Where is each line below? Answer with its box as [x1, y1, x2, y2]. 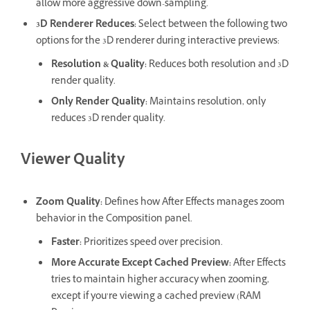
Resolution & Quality [51, 57, 145, 74]
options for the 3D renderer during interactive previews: [36, 34, 280, 51]
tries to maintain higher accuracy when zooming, [51, 272, 269, 289]
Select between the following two [136, 17, 287, 34]
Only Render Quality [51, 95, 145, 111]
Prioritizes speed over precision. [82, 235, 223, 251]
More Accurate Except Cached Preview [51, 255, 229, 272]
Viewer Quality [21, 149, 125, 174]
